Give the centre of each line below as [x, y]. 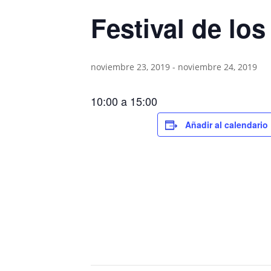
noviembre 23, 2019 [131, 67]
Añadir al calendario [227, 125]
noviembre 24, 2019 [218, 67]
